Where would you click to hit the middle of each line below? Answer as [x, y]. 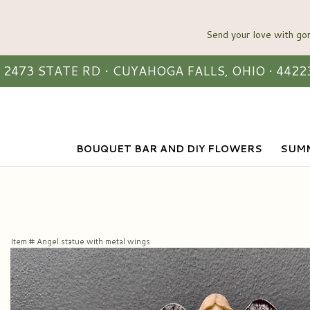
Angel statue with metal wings [93, 241]
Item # [24, 241]
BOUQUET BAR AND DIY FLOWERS [169, 149]
